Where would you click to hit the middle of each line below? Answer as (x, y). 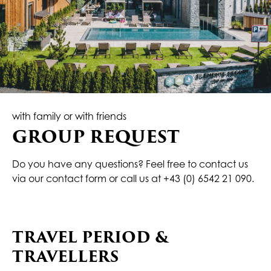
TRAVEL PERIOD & (90, 237)
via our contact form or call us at (88, 178)
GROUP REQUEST (96, 137)
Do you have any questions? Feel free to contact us (130, 164)
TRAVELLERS (65, 257)
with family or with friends (69, 116)
